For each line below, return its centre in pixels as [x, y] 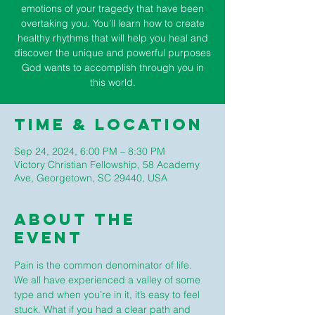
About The [75, 219]
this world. [112, 82]
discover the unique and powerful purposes [112, 53]
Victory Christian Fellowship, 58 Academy [107, 165]
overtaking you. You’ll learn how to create [112, 23]
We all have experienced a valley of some [109, 280]
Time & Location [109, 124]
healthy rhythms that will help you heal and [112, 38]
